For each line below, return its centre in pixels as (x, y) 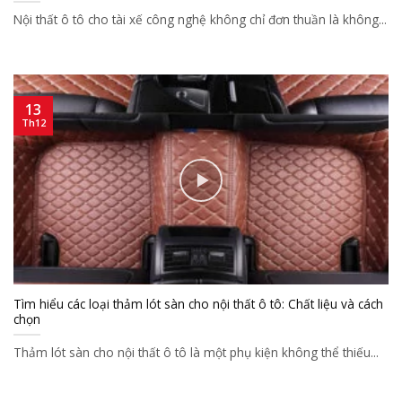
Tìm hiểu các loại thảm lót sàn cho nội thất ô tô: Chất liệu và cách (198, 303)
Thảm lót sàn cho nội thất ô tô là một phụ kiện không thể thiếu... (196, 352)
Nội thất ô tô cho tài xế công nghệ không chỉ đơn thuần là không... (200, 19)
